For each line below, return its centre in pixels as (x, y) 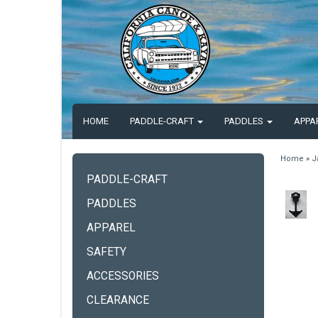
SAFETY (106, 252)
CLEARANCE (118, 300)
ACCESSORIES (123, 276)
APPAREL (111, 228)
